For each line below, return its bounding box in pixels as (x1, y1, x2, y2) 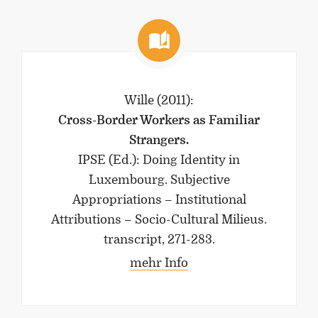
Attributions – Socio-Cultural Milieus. (51, 213, 267, 226)
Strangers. (129, 133, 189, 147)
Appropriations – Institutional (72, 193, 246, 207)
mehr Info (130, 256, 188, 270)
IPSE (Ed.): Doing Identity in (78, 153, 240, 167)
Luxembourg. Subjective (88, 173, 230, 187)
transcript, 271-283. (103, 233, 215, 246)
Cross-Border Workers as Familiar (58, 114, 260, 127)
